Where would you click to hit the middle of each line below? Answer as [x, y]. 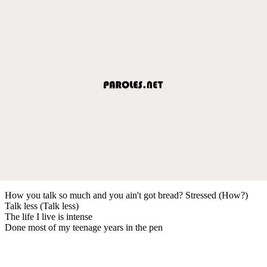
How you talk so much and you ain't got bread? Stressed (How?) [126, 195]
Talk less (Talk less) [42, 206]
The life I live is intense [49, 216]
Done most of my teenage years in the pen [84, 227]
